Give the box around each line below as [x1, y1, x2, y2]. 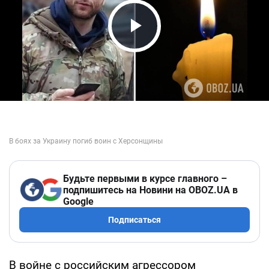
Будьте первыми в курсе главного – [63, 172, 227, 184]
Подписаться [108, 214, 161, 225]
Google [63, 195, 94, 207]
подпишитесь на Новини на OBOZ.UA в [63, 184, 238, 196]
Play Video [112, 35, 225, 61]
